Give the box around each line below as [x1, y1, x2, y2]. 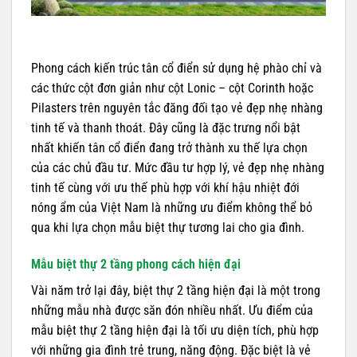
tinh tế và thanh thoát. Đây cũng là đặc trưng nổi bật [31, 120, 300, 136]
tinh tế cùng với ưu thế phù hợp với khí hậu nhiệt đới [31, 180, 300, 196]
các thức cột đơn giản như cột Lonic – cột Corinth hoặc [31, 80, 313, 96]
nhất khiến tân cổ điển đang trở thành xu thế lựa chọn [31, 140, 308, 156]
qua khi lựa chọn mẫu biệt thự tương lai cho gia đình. [31, 220, 304, 236]
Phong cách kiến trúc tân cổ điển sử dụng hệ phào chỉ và [31, 61, 322, 76]
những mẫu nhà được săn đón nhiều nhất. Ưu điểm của [31, 302, 313, 318]
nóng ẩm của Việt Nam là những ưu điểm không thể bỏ [31, 200, 312, 216]
